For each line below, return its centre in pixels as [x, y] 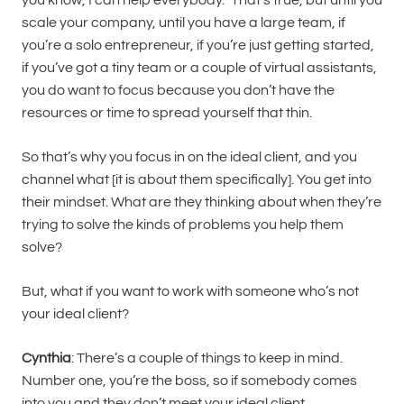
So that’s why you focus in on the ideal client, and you [189, 156]
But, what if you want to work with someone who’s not [190, 291]
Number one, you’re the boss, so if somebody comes [189, 380]
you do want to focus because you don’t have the [178, 90]
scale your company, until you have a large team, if [184, 22]
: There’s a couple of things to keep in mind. [207, 358]
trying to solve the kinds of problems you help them [183, 224]
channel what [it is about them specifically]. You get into [197, 179]
